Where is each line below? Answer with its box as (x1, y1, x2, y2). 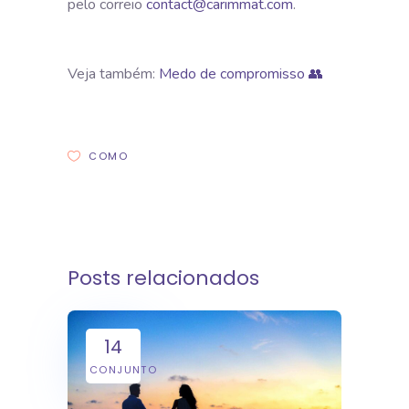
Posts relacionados (68, 263, 259, 292)
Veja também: (68, 63, 155, 84)
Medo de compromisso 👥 (155, 63, 323, 84)
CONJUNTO (89, 362, 157, 377)
